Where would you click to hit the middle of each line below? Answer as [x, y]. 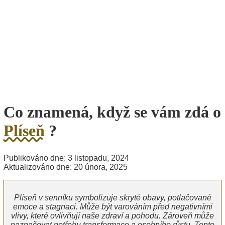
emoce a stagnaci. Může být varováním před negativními [113, 206]
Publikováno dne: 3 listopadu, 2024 [66, 158]
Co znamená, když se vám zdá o [112, 112]
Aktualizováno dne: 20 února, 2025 [66, 167]
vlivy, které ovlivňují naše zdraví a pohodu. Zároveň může [113, 215]
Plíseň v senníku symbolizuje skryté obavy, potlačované [113, 197]
